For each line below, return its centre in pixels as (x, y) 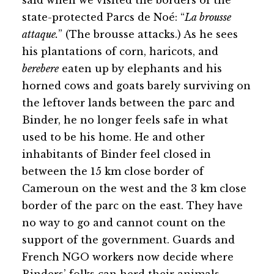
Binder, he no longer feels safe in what (125, 120)
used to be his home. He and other (113, 137)
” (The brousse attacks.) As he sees (148, 35)
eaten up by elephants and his (140, 69)
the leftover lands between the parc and (128, 103)
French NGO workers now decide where (128, 257)
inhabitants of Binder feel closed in (117, 154)
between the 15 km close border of (113, 172)
